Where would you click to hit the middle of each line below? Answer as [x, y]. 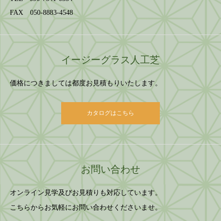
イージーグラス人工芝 [110, 60]
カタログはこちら [110, 113]
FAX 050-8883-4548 [41, 13]
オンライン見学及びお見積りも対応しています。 [86, 193]
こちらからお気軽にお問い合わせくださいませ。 [86, 207]
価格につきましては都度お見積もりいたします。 [86, 83]
